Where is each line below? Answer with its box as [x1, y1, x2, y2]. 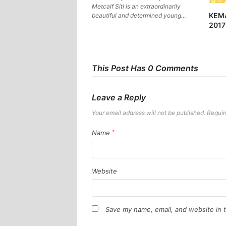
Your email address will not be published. [92, 109, 205, 117]
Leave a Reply [92, 92, 146, 103]
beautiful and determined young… [92, 11, 186, 19]
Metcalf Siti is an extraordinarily [92, 2, 181, 10]
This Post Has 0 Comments [92, 63, 198, 74]
